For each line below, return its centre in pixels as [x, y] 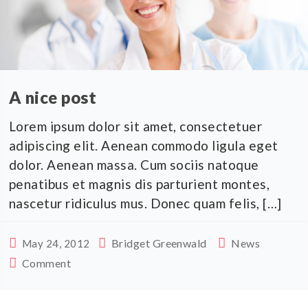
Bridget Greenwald [159, 243]
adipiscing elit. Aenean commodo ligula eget [144, 145]
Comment [46, 263]
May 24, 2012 [56, 243]
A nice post [53, 97]
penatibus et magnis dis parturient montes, [140, 184]
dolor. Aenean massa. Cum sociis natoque [134, 164]
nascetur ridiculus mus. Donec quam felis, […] [145, 203]
